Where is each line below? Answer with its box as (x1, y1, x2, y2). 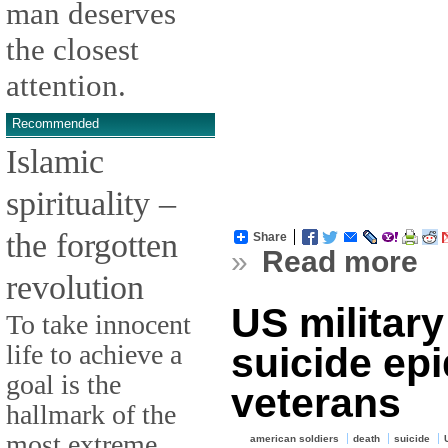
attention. (6, 68, 126, 104)
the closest (6, 32, 139, 68)
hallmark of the (6, 398, 176, 430)
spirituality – (6, 183, 176, 222)
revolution (6, 267, 144, 306)
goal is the (6, 368, 121, 400)
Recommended (12, 115, 99, 131)
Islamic (6, 141, 104, 180)
